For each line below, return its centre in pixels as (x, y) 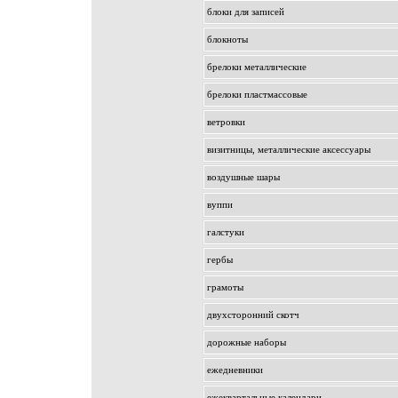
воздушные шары (243, 177)
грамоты (225, 287)
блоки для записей (246, 12)
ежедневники (235, 370)
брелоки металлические (257, 67)
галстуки (226, 232)
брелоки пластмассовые (257, 94)
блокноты (227, 39)
